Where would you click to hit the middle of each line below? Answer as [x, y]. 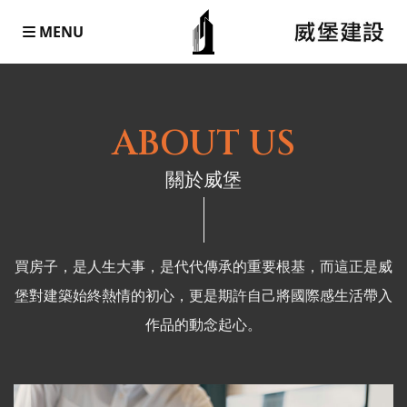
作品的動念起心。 [203, 324]
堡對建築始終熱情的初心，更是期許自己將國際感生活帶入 [203, 295]
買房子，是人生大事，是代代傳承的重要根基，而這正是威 [203, 266]
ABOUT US [203, 144]
